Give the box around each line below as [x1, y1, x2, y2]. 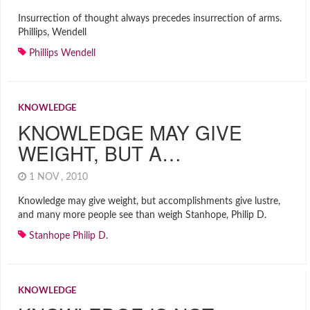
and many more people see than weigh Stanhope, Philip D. [18, 210, 266, 220]
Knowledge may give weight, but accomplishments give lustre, [18, 197, 280, 206]
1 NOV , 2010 [26, 172, 93, 182]
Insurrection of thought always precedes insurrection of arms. [18, 14, 282, 24]
